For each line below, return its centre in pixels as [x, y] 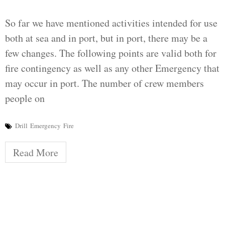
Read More [36, 152]
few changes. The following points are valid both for [111, 53]
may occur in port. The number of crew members [104, 83]
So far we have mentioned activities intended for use [111, 23]
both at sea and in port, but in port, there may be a [106, 38]
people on [25, 98]
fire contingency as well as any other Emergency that [112, 68]
